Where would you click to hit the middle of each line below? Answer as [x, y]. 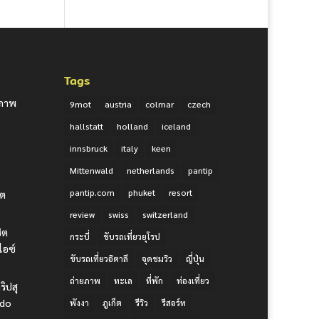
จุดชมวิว [157, 258]
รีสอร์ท [174, 302]
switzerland [166, 214]
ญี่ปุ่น [195, 258]
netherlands [151, 170]
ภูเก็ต [113, 302]
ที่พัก [155, 280]
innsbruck [89, 148]
